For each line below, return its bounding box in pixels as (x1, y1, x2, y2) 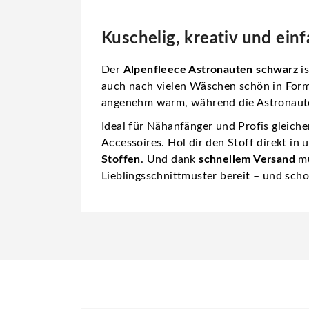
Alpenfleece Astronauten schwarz (123, 63, 299, 75)
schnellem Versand (199, 153, 296, 165)
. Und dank (140, 153, 199, 165)
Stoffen (101, 153, 141, 165)
